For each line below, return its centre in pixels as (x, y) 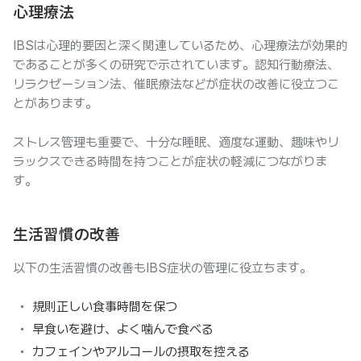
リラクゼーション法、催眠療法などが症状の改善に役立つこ (176, 84)
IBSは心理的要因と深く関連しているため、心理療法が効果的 (180, 46)
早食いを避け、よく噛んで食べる (123, 329)
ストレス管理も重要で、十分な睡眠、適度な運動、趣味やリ (176, 142)
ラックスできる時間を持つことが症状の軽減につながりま (170, 162)
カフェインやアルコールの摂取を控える (141, 352)
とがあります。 (55, 104)
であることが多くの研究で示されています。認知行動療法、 (176, 65)
